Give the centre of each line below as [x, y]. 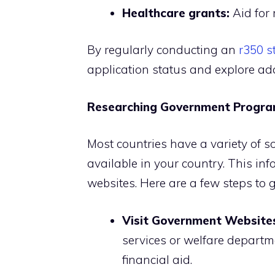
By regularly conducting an [163, 50]
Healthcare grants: [176, 13]
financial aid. [157, 259]
